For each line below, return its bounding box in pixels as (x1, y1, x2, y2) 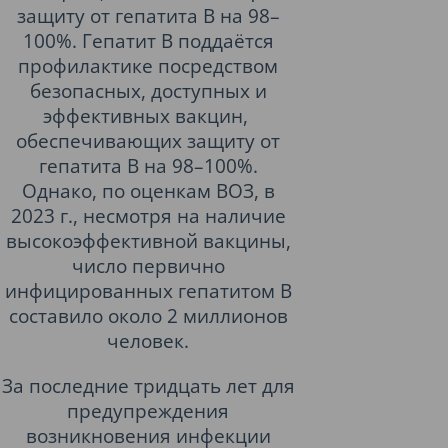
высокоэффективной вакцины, (5, 228, 291, 253)
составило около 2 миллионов (8, 303, 288, 328)
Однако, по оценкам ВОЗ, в (21, 178, 275, 203)
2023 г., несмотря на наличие (10, 203, 286, 228)
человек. (107, 328, 189, 353)
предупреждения (67, 398, 229, 423)
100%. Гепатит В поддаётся (22, 28, 274, 53)
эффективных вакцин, (43, 103, 253, 128)
